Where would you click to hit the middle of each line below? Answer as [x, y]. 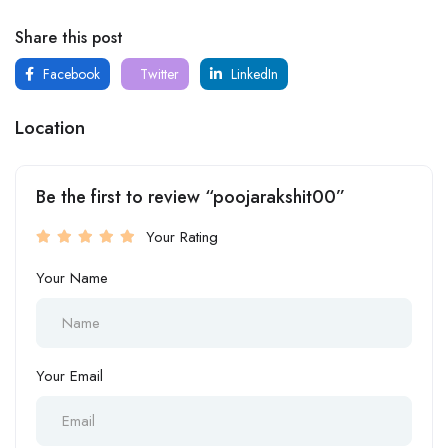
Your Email [69, 376]
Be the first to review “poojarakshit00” [190, 197]
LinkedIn [252, 74]
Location [50, 127]
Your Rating [182, 237]
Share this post [69, 37]
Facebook [69, 74]
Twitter [157, 74]
